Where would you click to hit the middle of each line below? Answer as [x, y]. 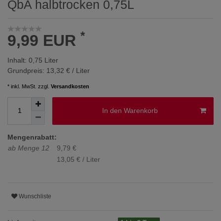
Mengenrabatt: [32, 137]
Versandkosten [70, 86]
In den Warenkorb [130, 111]
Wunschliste [35, 197]
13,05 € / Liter [78, 159]
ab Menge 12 [29, 148]
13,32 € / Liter [68, 70]
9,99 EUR [44, 40]
